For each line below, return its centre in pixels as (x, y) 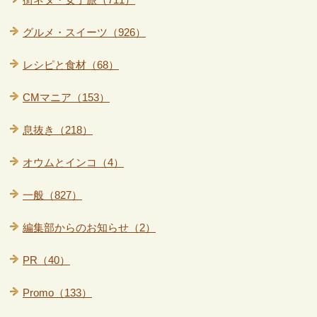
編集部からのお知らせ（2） (89, 228)
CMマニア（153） (66, 98)
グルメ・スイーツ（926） (84, 33)
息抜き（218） (57, 130)
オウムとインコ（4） (73, 163)
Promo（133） (57, 293)
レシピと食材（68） (70, 65)
